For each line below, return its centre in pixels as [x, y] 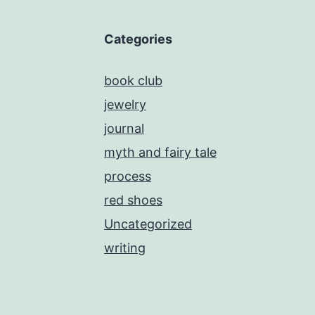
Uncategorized [148, 224]
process [128, 176]
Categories [138, 39]
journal [124, 128]
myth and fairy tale [160, 152]
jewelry [125, 104]
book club [133, 81]
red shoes [133, 200]
